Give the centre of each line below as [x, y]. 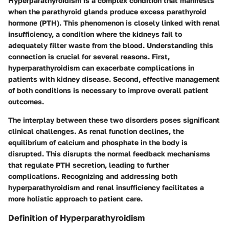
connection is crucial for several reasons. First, [89, 57]
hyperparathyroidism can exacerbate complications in [101, 68]
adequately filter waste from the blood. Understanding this [111, 45]
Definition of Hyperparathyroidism [76, 218]
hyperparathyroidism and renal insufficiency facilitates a [106, 188]
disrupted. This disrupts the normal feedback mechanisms [109, 154]
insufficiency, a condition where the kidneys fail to [95, 34]
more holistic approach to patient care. [75, 199]
